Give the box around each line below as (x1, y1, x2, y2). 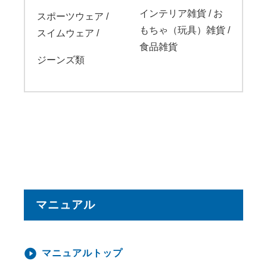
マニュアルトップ (42, 247, 123, 258)
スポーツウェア (37, 11, 106, 21)
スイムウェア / (37, 27, 99, 38)
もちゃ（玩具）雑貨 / (139, 24, 230, 35)
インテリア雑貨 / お (139, 8, 223, 18)
